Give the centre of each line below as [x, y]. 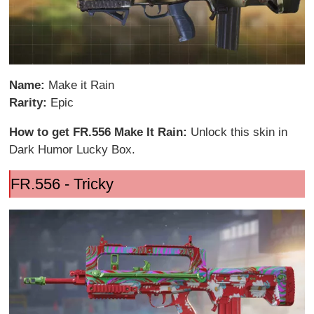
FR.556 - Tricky [62, 184]
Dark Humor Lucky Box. [73, 149]
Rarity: [30, 102]
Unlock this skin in [239, 132]
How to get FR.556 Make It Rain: [100, 132]
